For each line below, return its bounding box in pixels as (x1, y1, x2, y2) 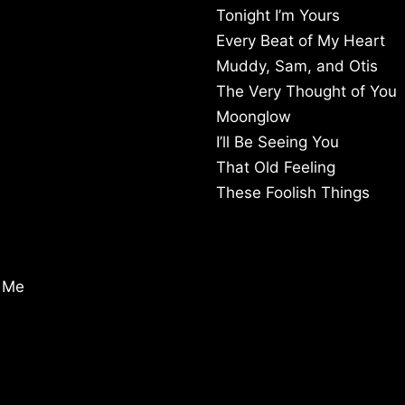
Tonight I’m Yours (216, 6, 340, 25)
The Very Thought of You (216, 82, 397, 101)
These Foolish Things (216, 184, 370, 202)
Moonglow (216, 108, 291, 127)
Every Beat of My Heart (216, 32, 385, 51)
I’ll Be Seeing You (216, 133, 339, 152)
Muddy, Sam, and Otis (216, 57, 378, 76)
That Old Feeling (216, 158, 335, 177)
